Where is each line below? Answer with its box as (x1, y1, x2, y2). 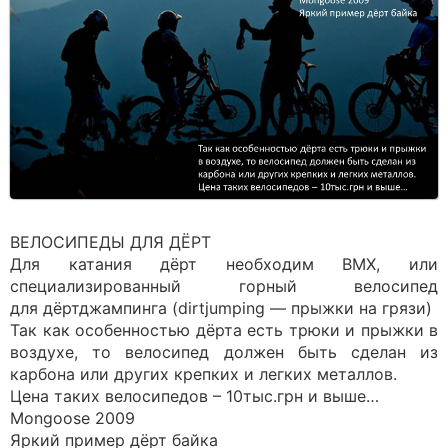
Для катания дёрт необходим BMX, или (10, 254, 438, 274)
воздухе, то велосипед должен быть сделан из (10, 342, 438, 362)
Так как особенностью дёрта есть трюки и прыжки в (10, 320, 438, 340)
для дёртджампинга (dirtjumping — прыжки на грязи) (10, 298, 432, 318)
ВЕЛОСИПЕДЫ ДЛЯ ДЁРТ (10, 232, 211, 252)
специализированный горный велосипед (10, 276, 438, 296)
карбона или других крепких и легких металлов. (10, 364, 397, 384)
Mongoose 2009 (10, 408, 135, 428)
